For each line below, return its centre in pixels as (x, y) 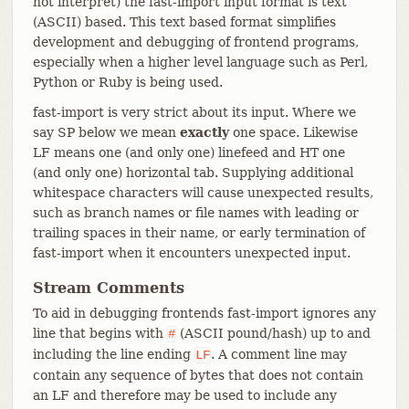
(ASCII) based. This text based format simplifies (184, 21)
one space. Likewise (293, 132)
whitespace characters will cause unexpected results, (203, 192)
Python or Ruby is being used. (127, 82)
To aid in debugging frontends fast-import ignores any (204, 313)
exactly (204, 132)
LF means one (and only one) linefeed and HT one (189, 152)
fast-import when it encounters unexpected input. (191, 252)
